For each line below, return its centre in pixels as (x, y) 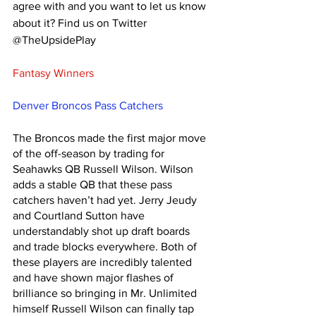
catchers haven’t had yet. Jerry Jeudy (106, 200)
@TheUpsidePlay (56, 40)
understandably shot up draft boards (103, 231)
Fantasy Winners (53, 73)
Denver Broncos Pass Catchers (88, 106)
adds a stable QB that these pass (94, 185)
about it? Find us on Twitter (81, 23)
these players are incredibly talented (104, 262)
